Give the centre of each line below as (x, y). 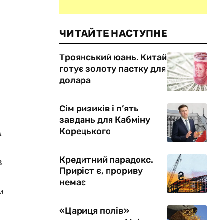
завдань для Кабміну (105, 120)
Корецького (85, 131)
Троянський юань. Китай (113, 57)
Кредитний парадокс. (106, 160)
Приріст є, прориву (101, 171)
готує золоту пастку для (113, 69)
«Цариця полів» (94, 211)
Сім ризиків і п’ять (99, 109)
